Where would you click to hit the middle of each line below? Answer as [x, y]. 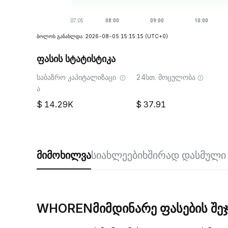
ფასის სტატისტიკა [76, 59]
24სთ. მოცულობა [166, 77]
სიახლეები [117, 155]
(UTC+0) [156, 36]
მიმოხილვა [64, 155]
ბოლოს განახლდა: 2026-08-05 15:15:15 [90, 36]
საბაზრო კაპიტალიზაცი [76, 77]
